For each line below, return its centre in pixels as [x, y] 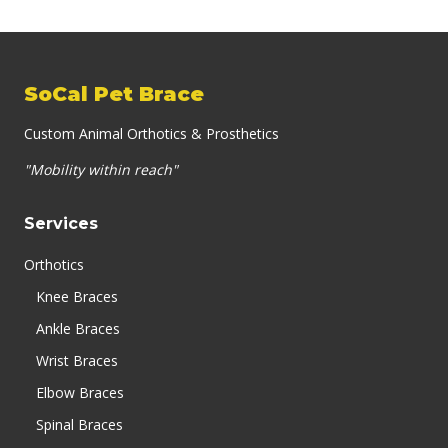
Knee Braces [77, 296]
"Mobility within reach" [101, 169]
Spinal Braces [79, 424]
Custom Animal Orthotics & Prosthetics [151, 133]
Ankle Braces [78, 328]
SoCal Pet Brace [114, 94]
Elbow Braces [80, 392]
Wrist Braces [77, 360]
